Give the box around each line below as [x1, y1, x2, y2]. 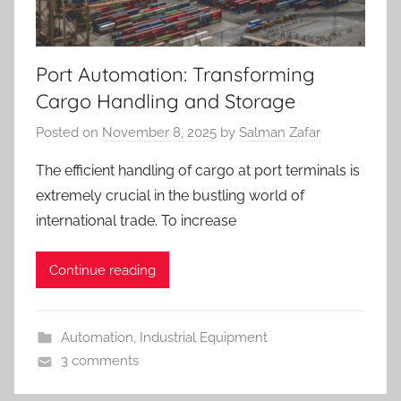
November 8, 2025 [102, 124, 217, 141]
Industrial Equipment [139, 329, 268, 346]
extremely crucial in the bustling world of [36, 187, 304, 205]
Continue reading [49, 261, 156, 278]
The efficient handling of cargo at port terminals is [36, 162, 360, 180]
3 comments [60, 353, 139, 370]
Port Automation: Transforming [36, 61, 315, 87]
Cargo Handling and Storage [36, 88, 295, 114]
